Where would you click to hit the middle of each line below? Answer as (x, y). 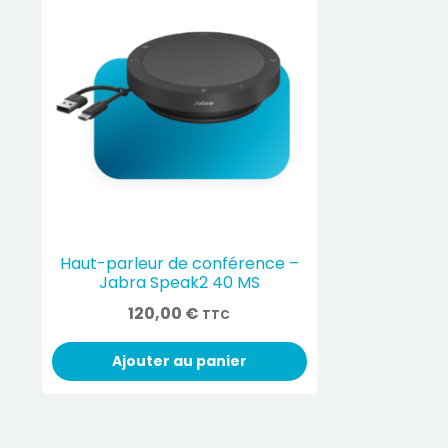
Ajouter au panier (179, 361)
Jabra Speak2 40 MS (179, 282)
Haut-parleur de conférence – (179, 263)
